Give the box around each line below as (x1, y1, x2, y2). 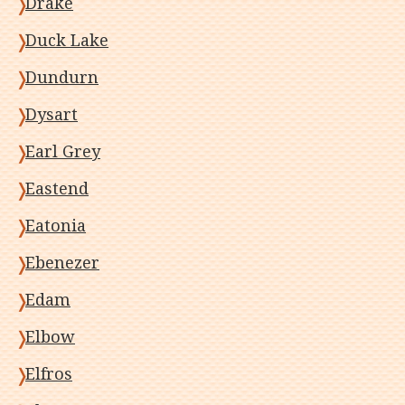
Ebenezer (25, 253, 99, 272)
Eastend (25, 179, 89, 198)
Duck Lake (25, 31, 108, 50)
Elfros (25, 364, 72, 383)
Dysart (25, 105, 78, 124)
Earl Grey (25, 142, 100, 161)
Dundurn (25, 68, 99, 87)
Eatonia (25, 216, 86, 235)
